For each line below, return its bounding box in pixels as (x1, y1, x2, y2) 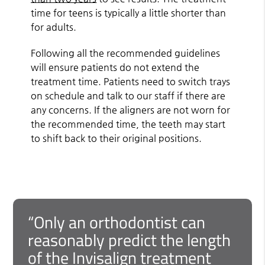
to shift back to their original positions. (31, 132, 202, 144)
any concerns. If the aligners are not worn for (31, 104, 231, 115)
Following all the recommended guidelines (31, 47, 221, 59)
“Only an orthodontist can (28, 209, 206, 235)
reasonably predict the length (28, 227, 231, 253)
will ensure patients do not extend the (31, 61, 200, 73)
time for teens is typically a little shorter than (31, 7, 227, 18)
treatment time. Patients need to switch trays (31, 75, 231, 87)
